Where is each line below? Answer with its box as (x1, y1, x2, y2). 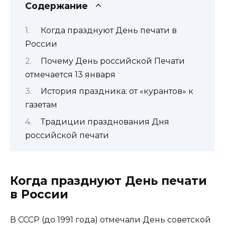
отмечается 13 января (25, 69, 116, 79)
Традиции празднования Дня (40, 117, 169, 127)
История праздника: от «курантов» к (40, 86, 193, 96)
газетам (25, 100, 57, 110)
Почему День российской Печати (40, 56, 185, 66)
